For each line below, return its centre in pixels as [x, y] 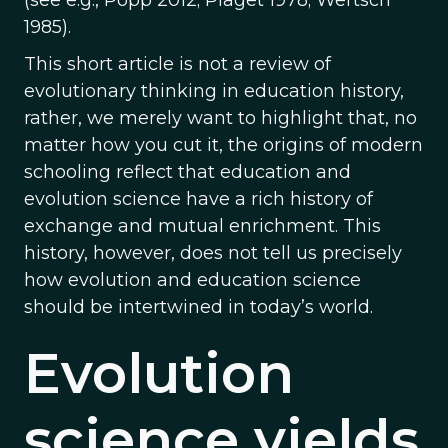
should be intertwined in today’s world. [198, 307]
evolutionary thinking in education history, [214, 91]
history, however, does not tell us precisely [213, 253]
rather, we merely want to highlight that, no [220, 118]
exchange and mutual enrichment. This [202, 226]
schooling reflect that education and [187, 172]
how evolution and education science [192, 280]
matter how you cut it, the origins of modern [223, 145]
